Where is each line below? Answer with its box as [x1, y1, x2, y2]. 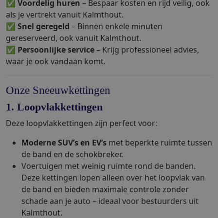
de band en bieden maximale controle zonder [21, 184, 189, 195]
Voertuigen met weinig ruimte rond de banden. [21, 161, 196, 171]
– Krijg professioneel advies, [94, 44, 199, 55]
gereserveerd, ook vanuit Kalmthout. [6, 33, 141, 43]
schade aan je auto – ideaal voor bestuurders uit [21, 196, 199, 206]
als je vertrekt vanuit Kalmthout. [6, 9, 124, 20]
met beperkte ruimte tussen [107, 137, 212, 148]
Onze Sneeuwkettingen [6, 84, 110, 96]
